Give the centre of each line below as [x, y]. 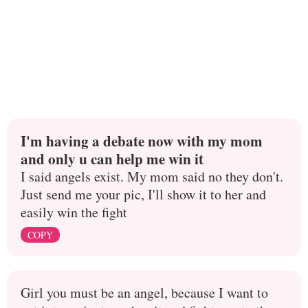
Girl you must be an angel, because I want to [144, 293]
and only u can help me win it [112, 158]
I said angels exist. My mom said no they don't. [152, 176]
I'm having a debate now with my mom [142, 141]
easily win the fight [74, 212]
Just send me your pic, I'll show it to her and [143, 194]
